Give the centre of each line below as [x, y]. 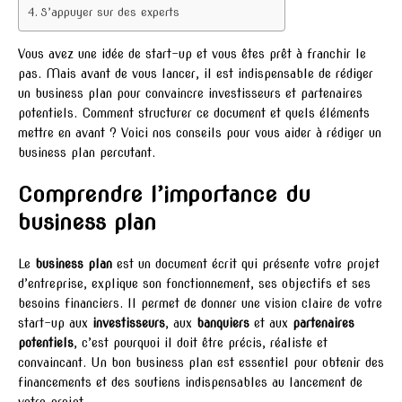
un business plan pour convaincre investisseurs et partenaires [190, 94]
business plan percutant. [87, 153]
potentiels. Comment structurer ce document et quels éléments [194, 114]
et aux [271, 323]
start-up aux [55, 323]
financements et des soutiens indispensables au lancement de [190, 383]
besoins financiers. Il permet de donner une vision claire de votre [200, 304]
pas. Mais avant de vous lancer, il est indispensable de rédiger [196, 74]
